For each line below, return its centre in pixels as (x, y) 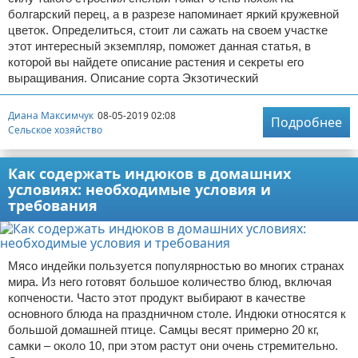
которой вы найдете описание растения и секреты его (156, 62)
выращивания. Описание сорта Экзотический (133, 78)
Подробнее (306, 122)
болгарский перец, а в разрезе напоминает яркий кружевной (173, 14)
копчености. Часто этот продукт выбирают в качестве (157, 298)
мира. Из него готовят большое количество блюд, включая (170, 282)
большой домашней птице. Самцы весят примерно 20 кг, (163, 330)
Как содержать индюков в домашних (149, 173)
